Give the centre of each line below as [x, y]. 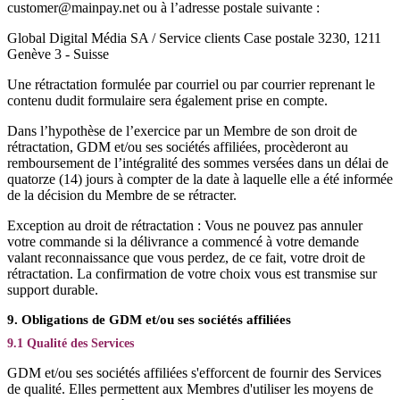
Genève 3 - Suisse [58, 54]
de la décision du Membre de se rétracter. [122, 195]
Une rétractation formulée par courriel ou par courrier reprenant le [191, 84]
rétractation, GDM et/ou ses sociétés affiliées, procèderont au [178, 147]
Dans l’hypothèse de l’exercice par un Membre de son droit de [182, 131]
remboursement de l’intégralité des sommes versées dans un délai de [198, 163]
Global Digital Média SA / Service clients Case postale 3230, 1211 [194, 38]
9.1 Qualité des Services [71, 343]
